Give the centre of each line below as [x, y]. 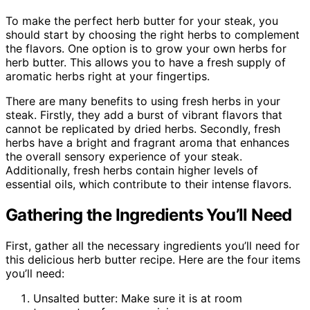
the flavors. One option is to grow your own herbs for [146, 49]
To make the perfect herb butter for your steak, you [142, 21]
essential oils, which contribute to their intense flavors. [148, 184]
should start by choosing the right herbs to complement [153, 35]
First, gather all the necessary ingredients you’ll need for [153, 245]
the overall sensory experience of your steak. [124, 157]
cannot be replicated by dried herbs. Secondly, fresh [143, 129]
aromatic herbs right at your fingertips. [108, 76]
